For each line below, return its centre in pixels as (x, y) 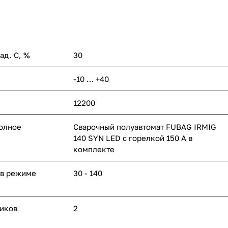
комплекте (94, 149)
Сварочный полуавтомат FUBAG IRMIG (145, 127)
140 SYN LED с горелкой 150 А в (133, 138)
